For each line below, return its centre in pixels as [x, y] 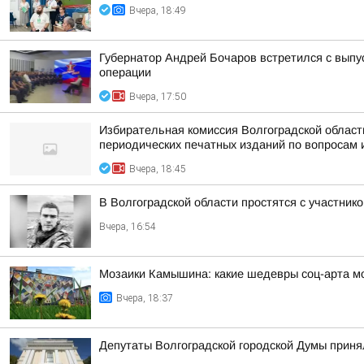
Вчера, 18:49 [158, 11]
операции [125, 72]
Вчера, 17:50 [158, 97]
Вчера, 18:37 [145, 298]
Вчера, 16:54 [128, 227]
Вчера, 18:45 [158, 169]
